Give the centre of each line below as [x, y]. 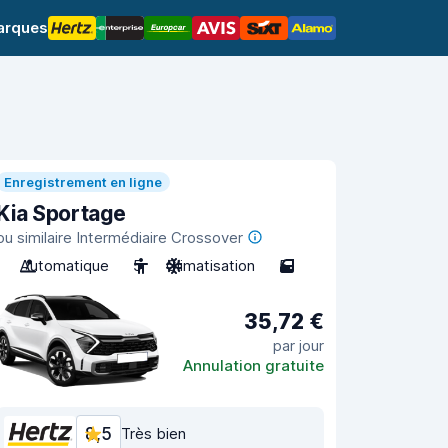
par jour [298, 345]
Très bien [153, 433]
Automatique [64, 265]
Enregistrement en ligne [83, 182]
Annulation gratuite [253, 365]
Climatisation [210, 265]
